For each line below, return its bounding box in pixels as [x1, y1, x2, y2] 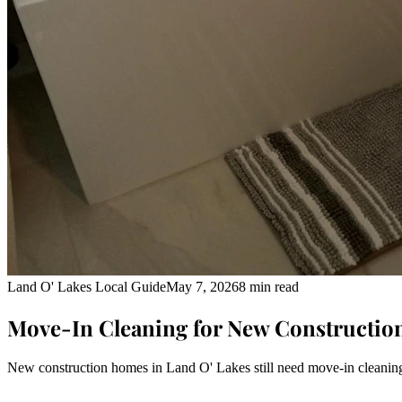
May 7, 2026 [166, 279, 239, 294]
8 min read [239, 279, 299, 294]
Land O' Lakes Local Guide [7, 279, 166, 294]
